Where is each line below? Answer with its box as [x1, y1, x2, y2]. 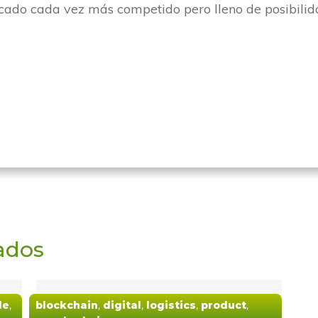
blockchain [35, 298, 98, 312]
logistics [146, 298, 196, 312]
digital [102, 298, 141, 312]
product [200, 298, 246, 312]
